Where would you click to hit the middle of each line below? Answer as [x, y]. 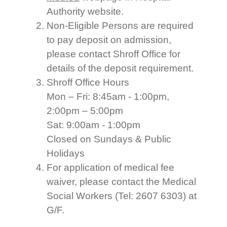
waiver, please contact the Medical [121, 181]
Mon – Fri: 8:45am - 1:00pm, [108, 96]
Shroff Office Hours [88, 82]
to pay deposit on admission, [109, 40]
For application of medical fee [110, 167]
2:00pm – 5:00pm [85, 110]
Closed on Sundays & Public [109, 139]
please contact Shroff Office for [113, 54]
